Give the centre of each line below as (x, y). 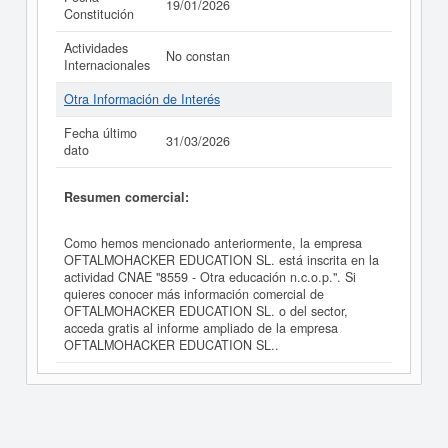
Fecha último (100, 133)
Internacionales (107, 65)
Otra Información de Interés (142, 99)
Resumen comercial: (126, 196)
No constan (198, 56)
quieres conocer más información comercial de (194, 294)
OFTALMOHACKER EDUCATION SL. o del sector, (206, 311)
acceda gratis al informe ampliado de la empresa (201, 328)
